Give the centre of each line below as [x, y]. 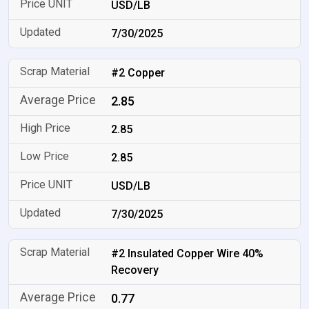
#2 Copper [138, 73]
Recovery [135, 270]
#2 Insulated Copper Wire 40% [188, 253]
